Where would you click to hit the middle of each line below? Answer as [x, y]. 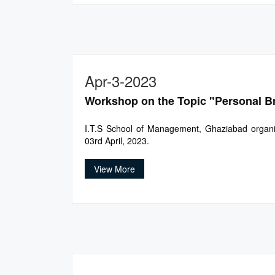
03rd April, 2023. [117, 141]
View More [114, 169]
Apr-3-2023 [121, 81]
